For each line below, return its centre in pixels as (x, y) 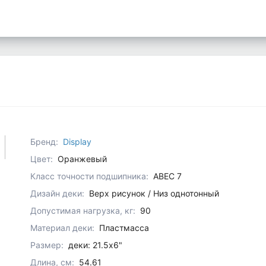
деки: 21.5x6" (96, 245)
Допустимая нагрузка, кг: (83, 211)
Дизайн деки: (58, 194)
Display (77, 142)
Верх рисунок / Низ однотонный (154, 194)
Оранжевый (83, 159)
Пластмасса (124, 228)
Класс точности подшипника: (90, 176)
